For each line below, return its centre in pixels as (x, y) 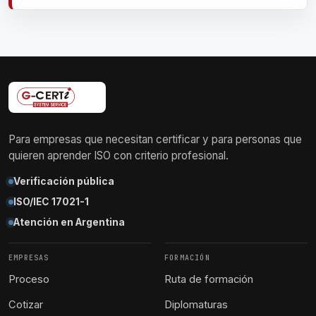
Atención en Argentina (69, 222)
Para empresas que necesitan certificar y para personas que (155, 139)
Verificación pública (64, 181)
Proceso (29, 279)
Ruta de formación (209, 279)
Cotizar (26, 305)
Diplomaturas (196, 305)
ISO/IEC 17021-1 (51, 202)
